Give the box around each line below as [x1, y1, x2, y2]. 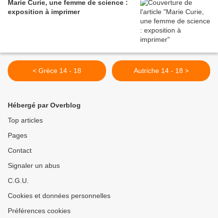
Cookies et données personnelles [8, 192, 110, 200]
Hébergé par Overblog [8, 101, 81, 109]
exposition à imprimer [8, 8, 80, 16]
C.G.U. [8, 177, 29, 185]
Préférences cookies [8, 207, 71, 215]
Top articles [8, 116, 43, 125]
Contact [8, 146, 32, 155]
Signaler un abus [8, 162, 60, 170]
